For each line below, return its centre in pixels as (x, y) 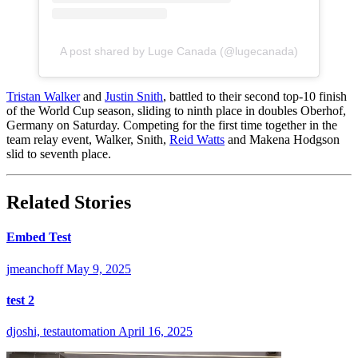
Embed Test (39, 237)
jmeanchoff (35, 268)
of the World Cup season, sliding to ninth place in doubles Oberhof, (176, 111)
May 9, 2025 (99, 268)
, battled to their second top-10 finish (255, 97)
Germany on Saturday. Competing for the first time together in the (172, 125)
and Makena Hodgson (282, 140)
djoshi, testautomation (61, 332)
